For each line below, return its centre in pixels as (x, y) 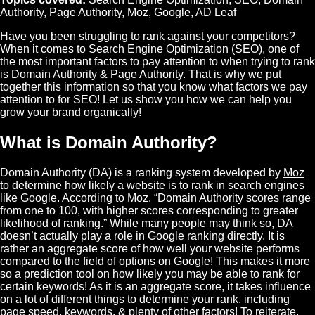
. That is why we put (232, 75)
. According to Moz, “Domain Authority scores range (184, 198)
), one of (279, 49)
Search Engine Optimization (159, 49)
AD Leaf (216, 13)
